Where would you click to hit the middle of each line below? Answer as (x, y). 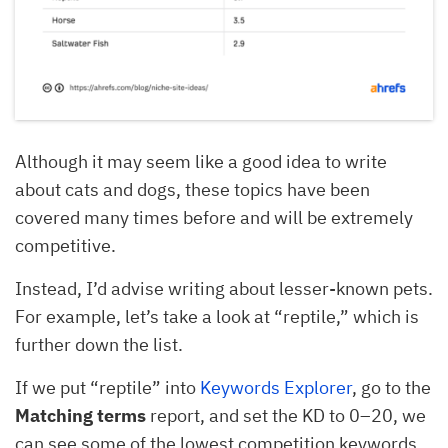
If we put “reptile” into (107, 387)
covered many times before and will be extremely (214, 217)
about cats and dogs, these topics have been (192, 189)
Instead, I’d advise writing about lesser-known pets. (224, 288)
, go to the (391, 387)
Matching (54, 415)
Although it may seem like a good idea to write (201, 161)
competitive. (67, 245)
